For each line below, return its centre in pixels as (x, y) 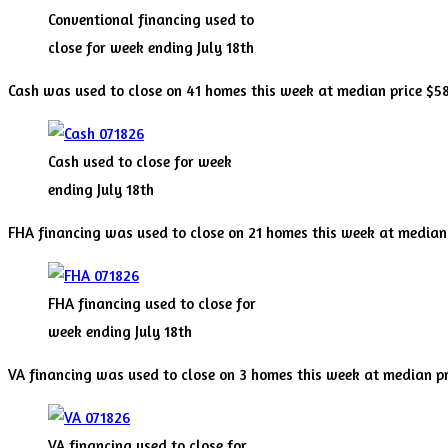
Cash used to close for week (140, 162)
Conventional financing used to (151, 20)
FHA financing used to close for (152, 304)
